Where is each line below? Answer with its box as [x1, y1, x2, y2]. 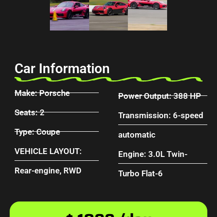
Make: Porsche [15, 88, 70, 98]
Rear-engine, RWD [15, 165, 81, 175]
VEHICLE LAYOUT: [15, 146, 82, 156]
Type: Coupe [15, 126, 60, 137]
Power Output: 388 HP [118, 91, 201, 101]
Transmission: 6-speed [118, 110, 203, 120]
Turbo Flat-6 [118, 168, 163, 178]
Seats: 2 [15, 107, 45, 117]
